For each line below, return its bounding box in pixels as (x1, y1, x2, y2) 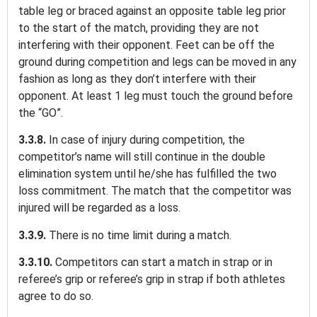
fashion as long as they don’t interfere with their (18, 71, 256, 86)
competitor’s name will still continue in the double (18, 150, 265, 164)
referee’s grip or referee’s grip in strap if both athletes (18, 272, 285, 287)
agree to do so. (18, 289, 96, 304)
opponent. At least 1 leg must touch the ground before (18, 88, 293, 103)
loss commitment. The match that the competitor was (18, 184, 292, 198)
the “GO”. (18, 105, 66, 120)
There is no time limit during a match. (49, 228, 234, 242)
